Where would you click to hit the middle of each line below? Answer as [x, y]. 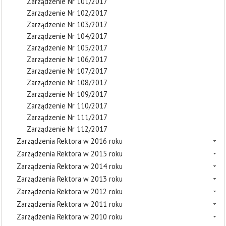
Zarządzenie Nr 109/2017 [67, 94]
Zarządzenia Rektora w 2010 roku [70, 216]
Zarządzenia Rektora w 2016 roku [70, 141]
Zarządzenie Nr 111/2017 [67, 117]
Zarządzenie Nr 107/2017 [67, 71]
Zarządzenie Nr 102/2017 [67, 13]
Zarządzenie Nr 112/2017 [67, 129]
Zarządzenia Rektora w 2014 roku [70, 166]
